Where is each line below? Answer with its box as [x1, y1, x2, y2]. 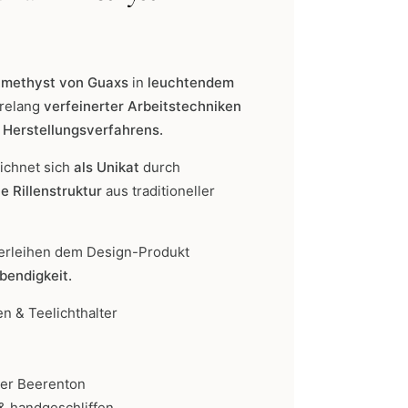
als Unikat [74, 158, 143, 176]
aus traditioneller [102, 181, 215, 199]
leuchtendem [148, 73, 234, 91]
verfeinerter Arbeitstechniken [44, 97, 241, 115]
